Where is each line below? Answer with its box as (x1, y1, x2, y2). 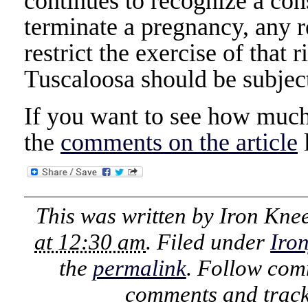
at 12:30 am (34, 229, 146, 254)
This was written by (35, 203, 219, 228)
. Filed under (146, 229, 271, 254)
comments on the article (60, 128, 298, 156)
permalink (92, 255, 186, 280)
